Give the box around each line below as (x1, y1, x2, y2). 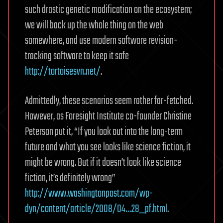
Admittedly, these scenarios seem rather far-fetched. (25, 93, 193, 110)
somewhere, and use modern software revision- (25, 32, 177, 50)
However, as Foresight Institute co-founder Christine (25, 108, 192, 125)
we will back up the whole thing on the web (25, 17, 163, 34)
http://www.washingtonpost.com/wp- (25, 185, 153, 203)
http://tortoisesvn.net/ (25, 63, 101, 81)
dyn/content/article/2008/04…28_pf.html (25, 201, 167, 218)
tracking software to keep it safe (25, 48, 129, 65)
